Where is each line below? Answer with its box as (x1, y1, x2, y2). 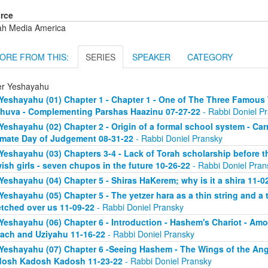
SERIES (86, 51, 115, 63)
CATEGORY (187, 51, 233, 63)
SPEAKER (132, 51, 170, 63)
